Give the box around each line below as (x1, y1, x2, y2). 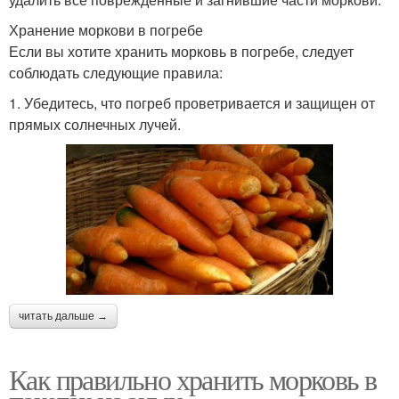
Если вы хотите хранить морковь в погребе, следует (9, 40, 354, 61)
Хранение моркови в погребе (9, 19, 203, 40)
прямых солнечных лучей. (9, 113, 181, 134)
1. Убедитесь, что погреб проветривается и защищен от (9, 92, 375, 113)
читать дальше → (19, 309, 108, 322)
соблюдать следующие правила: (9, 61, 223, 83)
